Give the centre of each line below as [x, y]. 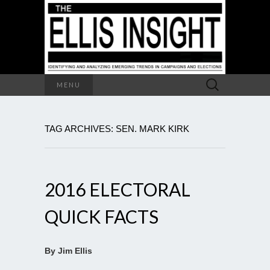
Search [213, 80]
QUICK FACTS [102, 216]
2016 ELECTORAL [118, 189]
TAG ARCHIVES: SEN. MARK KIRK [117, 128]
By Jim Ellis [68, 250]
